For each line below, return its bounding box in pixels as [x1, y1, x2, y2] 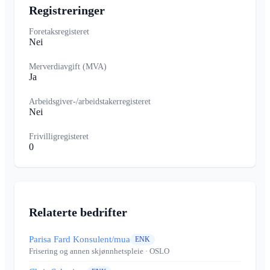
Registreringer [29, 3, 105, 17]
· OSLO [143, 246, 169, 256]
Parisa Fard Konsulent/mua [29, 234, 130, 245]
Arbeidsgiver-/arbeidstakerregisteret [29, 96, 151, 106]
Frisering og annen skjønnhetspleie [29, 246, 143, 256]
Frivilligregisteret [29, 131, 89, 141]
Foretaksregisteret [29, 27, 89, 36]
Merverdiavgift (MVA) [29, 61, 107, 71]
